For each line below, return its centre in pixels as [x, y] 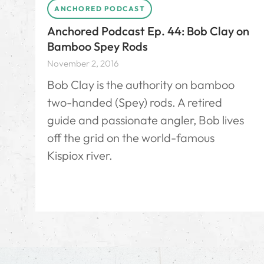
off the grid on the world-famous [131, 137]
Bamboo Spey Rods [98, 46]
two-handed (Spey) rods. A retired [135, 102]
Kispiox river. [80, 155]
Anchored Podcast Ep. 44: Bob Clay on [148, 31]
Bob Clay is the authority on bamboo [141, 84]
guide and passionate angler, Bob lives [146, 120]
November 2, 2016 [83, 63]
